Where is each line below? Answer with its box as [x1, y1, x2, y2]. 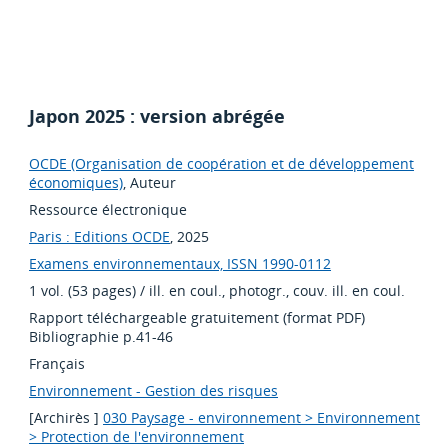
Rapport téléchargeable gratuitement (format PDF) [29, 308, 366, 328]
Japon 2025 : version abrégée [29, 104, 286, 129]
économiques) [29, 173, 124, 193]
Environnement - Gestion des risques [29, 381, 279, 401]
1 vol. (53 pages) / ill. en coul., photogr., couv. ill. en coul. [29, 281, 406, 301]
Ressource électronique [29, 200, 188, 220]
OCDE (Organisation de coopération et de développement [29, 154, 415, 174]
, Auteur [123, 173, 177, 193]
